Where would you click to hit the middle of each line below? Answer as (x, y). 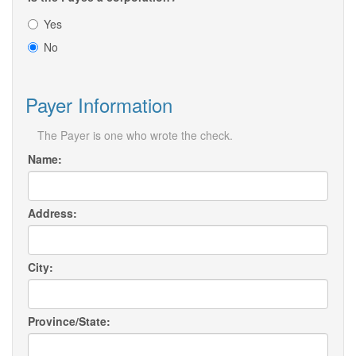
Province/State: (69, 321)
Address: (52, 213)
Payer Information (99, 105)
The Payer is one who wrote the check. (135, 135)
